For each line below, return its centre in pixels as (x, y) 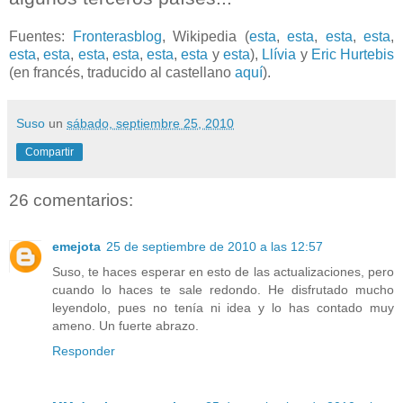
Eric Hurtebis (353, 54)
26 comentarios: (71, 200)
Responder (84, 351)
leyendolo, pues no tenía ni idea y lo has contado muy (223, 308)
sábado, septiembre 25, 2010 (150, 123)
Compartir (49, 152)
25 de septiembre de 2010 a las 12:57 (215, 247)
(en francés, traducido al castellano (122, 72)
